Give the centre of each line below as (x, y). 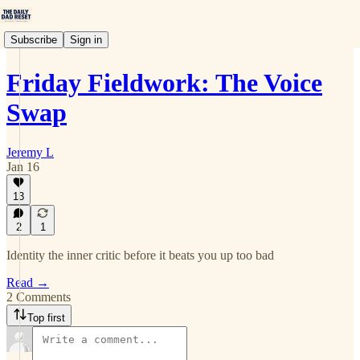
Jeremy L (30, 152)
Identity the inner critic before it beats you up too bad (140, 255)
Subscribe (34, 39)
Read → (28, 282)
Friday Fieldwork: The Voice (164, 83)
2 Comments (39, 297)
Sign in (86, 39)
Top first (46, 318)
